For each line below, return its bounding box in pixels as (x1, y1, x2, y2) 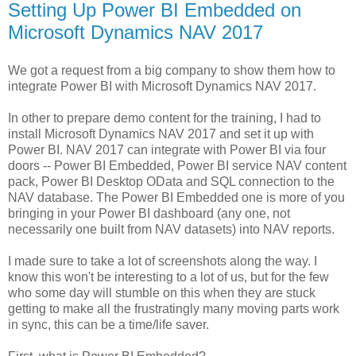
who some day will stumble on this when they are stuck (8, 285, 315, 300)
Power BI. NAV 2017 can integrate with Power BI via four (8, 142, 326, 157)
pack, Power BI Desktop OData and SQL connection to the (8, 174, 335, 188)
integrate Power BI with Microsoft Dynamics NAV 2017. (8, 79, 319, 93)
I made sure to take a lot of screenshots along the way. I (8, 253, 317, 268)
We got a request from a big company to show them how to (8, 63, 335, 77)
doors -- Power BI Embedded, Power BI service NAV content (8, 158, 346, 172)
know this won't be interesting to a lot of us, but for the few (8, 269, 329, 284)
